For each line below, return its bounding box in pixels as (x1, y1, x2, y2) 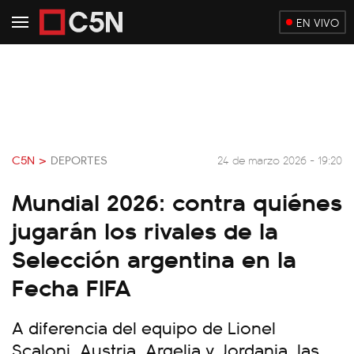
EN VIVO (296, 14, 339, 30)
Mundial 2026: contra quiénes (12, 183, 342, 218)
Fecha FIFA (12, 269, 131, 303)
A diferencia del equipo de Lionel (12, 314, 276, 339)
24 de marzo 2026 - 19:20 (217, 151, 342, 168)
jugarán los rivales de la (12, 212, 278, 247)
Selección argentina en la (12, 240, 296, 275)
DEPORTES (51, 151, 107, 168)
